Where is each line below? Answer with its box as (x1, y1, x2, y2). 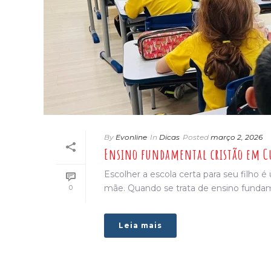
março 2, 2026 (211, 132, 263, 142)
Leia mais (119, 221, 162, 230)
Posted (183, 132, 209, 142)
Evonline (116, 132, 147, 142)
